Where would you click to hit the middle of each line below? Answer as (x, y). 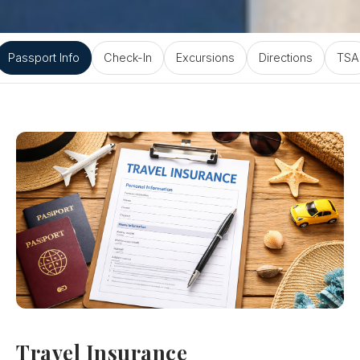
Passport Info (43, 58)
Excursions (205, 58)
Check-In (127, 58)
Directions (285, 58)
